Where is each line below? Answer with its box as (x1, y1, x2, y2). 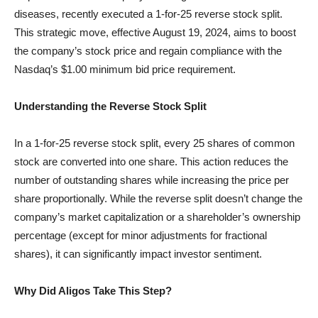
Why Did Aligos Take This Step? (14, 285, 172, 297)
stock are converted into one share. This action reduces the (14, 155, 288, 168)
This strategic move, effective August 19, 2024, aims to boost (14, 26, 296, 38)
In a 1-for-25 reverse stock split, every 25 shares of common (14, 137, 295, 149)
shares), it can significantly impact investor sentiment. (14, 248, 262, 260)
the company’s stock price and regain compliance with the (14, 45, 282, 57)
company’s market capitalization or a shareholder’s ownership (14, 211, 300, 223)
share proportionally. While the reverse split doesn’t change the (14, 192, 302, 204)
